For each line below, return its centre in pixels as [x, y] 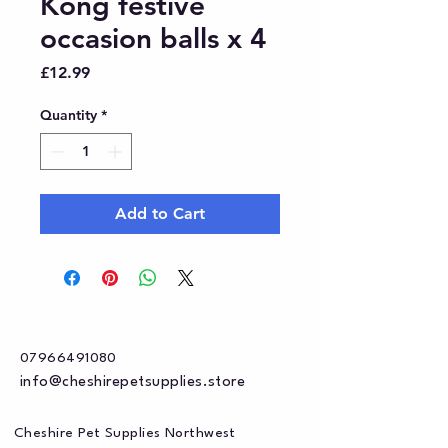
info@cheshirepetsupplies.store [133, 383]
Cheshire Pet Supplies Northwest [125, 433]
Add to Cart [160, 214]
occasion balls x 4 [153, 38]
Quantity [68, 115]
